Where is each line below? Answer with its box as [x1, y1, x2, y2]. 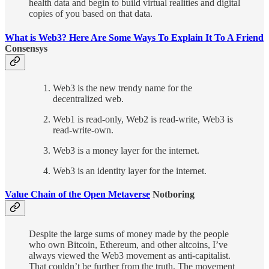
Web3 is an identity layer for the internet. [53, 165, 209, 176]
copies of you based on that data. [29, 8, 153, 19]
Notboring [150, 189, 195, 200]
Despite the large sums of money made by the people [29, 229, 229, 240]
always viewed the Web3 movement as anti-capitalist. [29, 250, 231, 261]
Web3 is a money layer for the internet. [53, 145, 202, 156]
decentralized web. [53, 93, 126, 104]
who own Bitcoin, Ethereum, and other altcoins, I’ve [29, 240, 228, 250]
